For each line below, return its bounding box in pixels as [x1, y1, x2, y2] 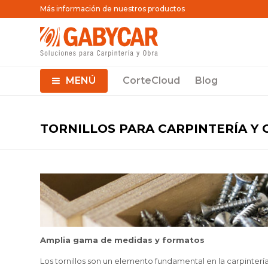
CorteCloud [123, 75, 181, 86]
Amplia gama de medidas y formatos [40, 234, 205, 245]
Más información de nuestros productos [40, 4, 185, 13]
